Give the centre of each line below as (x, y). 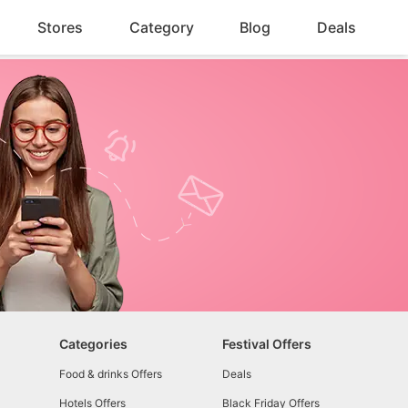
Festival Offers (266, 344)
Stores (60, 27)
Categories (93, 344)
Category (161, 27)
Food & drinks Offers (110, 374)
